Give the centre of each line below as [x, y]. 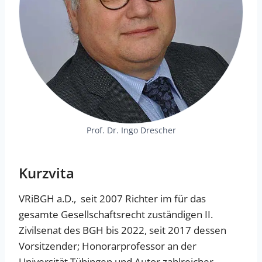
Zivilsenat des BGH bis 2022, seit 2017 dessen [123, 230]
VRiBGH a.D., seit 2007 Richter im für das [112, 199]
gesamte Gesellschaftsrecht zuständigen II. [116, 215]
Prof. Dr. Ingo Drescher [131, 130]
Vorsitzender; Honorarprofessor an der [108, 246]
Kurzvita [46, 173]
